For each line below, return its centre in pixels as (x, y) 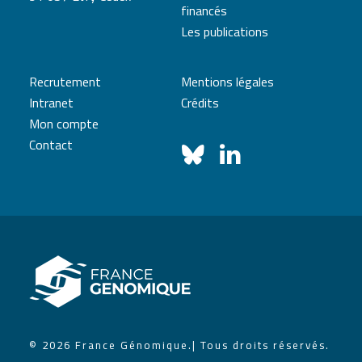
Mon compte (64, 124)
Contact (51, 145)
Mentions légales (227, 82)
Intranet (51, 103)
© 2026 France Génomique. (111, 345)
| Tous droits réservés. (261, 345)
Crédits (200, 103)
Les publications (225, 32)
